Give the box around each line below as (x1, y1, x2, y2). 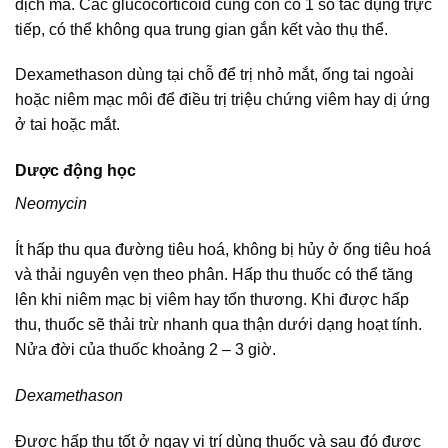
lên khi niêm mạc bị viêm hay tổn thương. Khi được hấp (15, 291, 409, 309)
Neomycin (15, 195, 87, 213)
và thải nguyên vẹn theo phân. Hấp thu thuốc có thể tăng (15, 266, 413, 284)
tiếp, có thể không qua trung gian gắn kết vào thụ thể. (15, 20, 388, 38)
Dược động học (15, 162, 136, 180)
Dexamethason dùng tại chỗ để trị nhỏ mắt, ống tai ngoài (15, 66, 414, 84)
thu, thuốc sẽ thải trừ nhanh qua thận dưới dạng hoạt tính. (15, 316, 422, 334)
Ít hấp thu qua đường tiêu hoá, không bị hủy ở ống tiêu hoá (15, 241, 431, 259)
